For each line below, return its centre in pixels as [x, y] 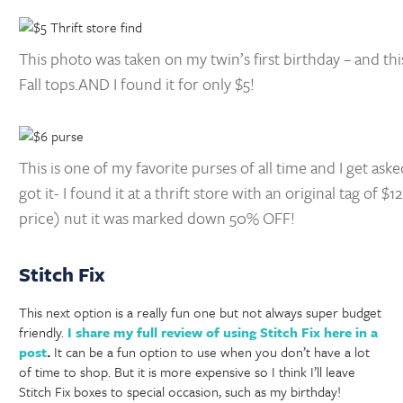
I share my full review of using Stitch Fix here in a [221, 332]
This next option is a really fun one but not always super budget [201, 313]
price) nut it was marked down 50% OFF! [157, 217]
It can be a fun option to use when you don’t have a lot [210, 352]
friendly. [42, 332]
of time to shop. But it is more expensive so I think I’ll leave [188, 372]
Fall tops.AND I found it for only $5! [137, 83]
